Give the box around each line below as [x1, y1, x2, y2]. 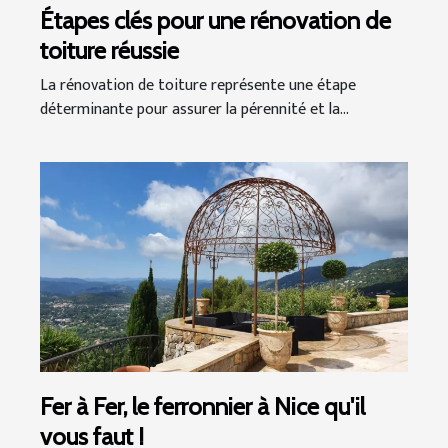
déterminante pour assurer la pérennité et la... [40, 96, 349, 124]
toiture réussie [40, 36, 179, 66]
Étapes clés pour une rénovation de [40, 6, 391, 36]
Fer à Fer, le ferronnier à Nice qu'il [40, 392, 365, 422]
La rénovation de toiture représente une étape [40, 72, 356, 100]
